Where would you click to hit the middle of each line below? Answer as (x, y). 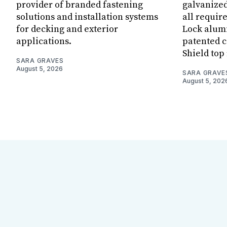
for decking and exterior (67, 29)
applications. (44, 41)
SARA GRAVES (40, 60)
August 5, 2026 (40, 68)
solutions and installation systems (87, 17)
